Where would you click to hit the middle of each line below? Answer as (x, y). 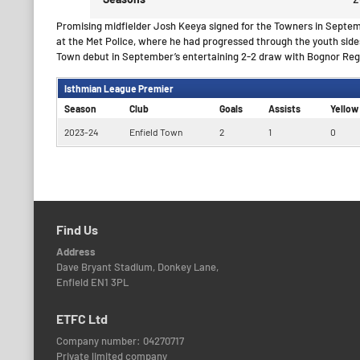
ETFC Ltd (82, 319)
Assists (284, 109)
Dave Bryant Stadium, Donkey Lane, (137, 267)
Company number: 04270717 (120, 341)
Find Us (77, 229)
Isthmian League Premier (119, 89)
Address (76, 252)
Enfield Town (156, 132)
